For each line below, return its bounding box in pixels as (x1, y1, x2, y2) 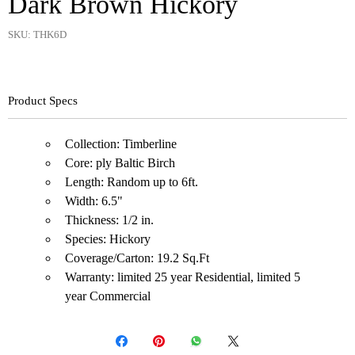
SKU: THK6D (8, 29, 67, 40)
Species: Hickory (65, 232, 151, 246)
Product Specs (8, 94, 78, 107)
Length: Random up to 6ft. (65, 175, 198, 189)
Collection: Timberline (65, 137, 177, 151)
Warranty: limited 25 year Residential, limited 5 (65, 270, 300, 284)
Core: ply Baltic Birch (65, 156, 175, 170)
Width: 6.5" (65, 194, 123, 208)
